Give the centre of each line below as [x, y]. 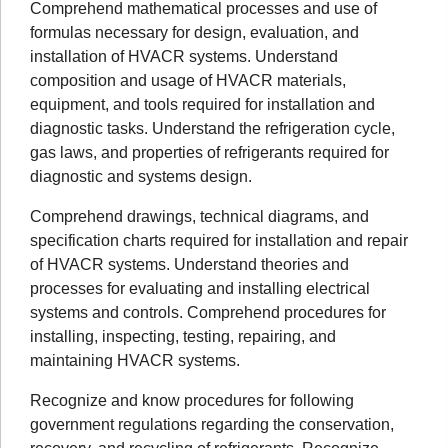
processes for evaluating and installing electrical [200, 288]
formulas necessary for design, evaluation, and [194, 32]
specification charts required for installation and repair [219, 240]
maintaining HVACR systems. [135, 360]
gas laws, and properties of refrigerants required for [209, 152]
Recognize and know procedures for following [192, 400]
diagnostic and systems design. [141, 176]
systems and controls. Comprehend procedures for [208, 312]
